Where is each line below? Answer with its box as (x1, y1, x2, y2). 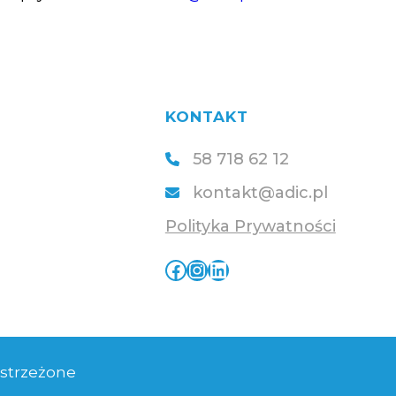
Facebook (164, 255, 177, 282)
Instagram (185, 255, 208, 282)
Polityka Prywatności (164, 217, 336, 236)
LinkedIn (206, 255, 221, 282)
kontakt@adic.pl (192, 183, 328, 202)
